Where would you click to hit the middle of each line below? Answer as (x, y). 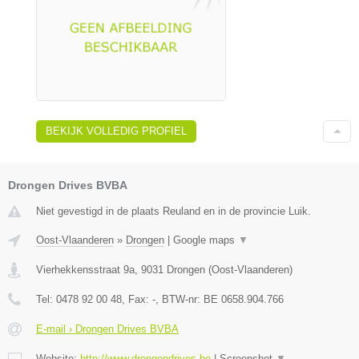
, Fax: (137, 299)
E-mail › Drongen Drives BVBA (107, 329)
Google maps (206, 240)
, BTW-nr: (179, 299)
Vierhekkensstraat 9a (85, 269)
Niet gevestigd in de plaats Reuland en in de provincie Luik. (173, 211)
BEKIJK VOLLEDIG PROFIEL (116, 131)
